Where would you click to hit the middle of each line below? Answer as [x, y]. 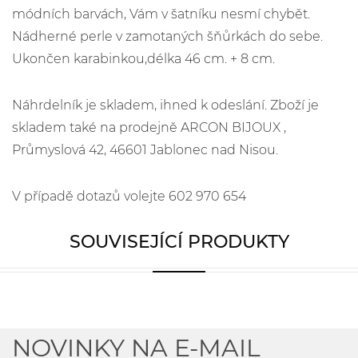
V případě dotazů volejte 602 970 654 [129, 197]
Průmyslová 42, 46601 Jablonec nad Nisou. [145, 150]
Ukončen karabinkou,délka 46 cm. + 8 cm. [143, 59]
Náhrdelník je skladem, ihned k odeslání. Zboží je [165, 105]
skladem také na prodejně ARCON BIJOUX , [149, 128]
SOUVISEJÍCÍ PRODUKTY [179, 242]
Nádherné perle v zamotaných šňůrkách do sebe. [167, 37]
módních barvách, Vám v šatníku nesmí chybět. [161, 14]
